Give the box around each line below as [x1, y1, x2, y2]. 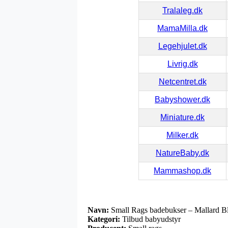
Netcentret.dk [158, 77, 207, 86]
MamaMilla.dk [157, 23, 208, 33]
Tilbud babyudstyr [120, 214, 181, 223]
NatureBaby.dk [156, 148, 209, 157]
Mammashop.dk [154, 166, 211, 175]
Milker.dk [166, 130, 198, 139]
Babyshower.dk [155, 95, 210, 104]
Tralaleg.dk [162, 6, 203, 15]
